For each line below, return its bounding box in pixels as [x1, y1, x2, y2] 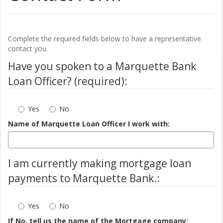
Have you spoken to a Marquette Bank [8, 59, 196, 74]
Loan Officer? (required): [8, 74, 127, 89]
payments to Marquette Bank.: [8, 171, 160, 186]
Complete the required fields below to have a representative [8, 34, 201, 44]
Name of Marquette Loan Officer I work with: [8, 119, 170, 129]
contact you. [8, 44, 48, 54]
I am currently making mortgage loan [8, 156, 191, 171]
